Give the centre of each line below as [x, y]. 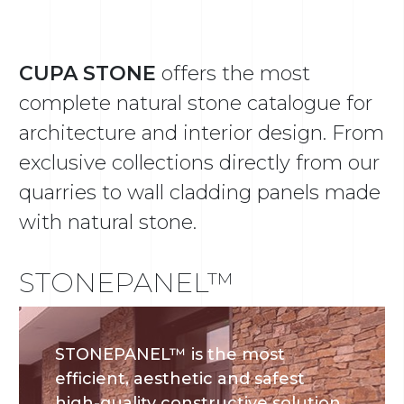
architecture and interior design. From [202, 133]
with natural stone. [108, 223]
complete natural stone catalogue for [196, 104]
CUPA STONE [88, 74]
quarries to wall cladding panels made [200, 193]
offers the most [234, 74]
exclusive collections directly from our [200, 163]
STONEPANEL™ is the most [170, 355]
